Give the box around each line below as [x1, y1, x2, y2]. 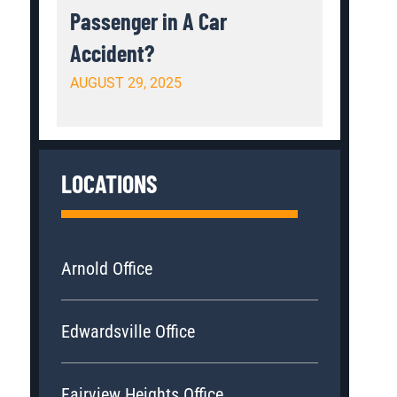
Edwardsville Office [61, 320, 196, 342]
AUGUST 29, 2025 [70, 74, 183, 91]
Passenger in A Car [70, 6, 228, 35]
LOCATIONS [61, 167, 158, 198]
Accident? [70, 38, 155, 66]
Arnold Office [61, 257, 153, 279]
